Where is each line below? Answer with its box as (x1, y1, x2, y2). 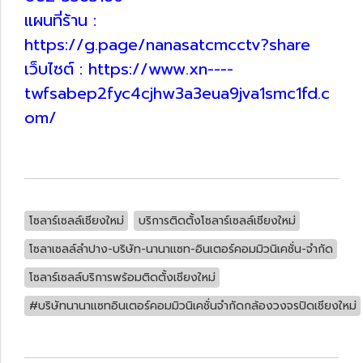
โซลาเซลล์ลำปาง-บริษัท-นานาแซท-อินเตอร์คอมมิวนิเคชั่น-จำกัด (28, 240, 333, 258)
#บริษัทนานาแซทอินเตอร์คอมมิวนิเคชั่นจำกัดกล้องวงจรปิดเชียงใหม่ (28, 297, 357, 314)
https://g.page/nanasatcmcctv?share (24, 32, 310, 57)
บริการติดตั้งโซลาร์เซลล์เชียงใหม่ (138, 211, 296, 229)
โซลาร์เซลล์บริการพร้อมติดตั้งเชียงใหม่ (28, 268, 216, 286)
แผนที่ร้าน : (24, 7, 96, 32)
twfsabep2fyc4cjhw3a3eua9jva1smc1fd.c (24, 80, 330, 105)
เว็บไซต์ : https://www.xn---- (24, 56, 233, 81)
